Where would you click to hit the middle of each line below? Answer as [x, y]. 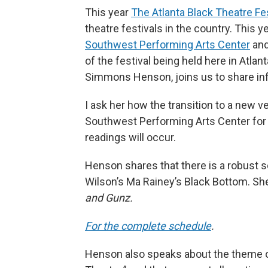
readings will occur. [130, 138]
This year [108, 13]
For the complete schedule [148, 226]
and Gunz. [110, 198]
